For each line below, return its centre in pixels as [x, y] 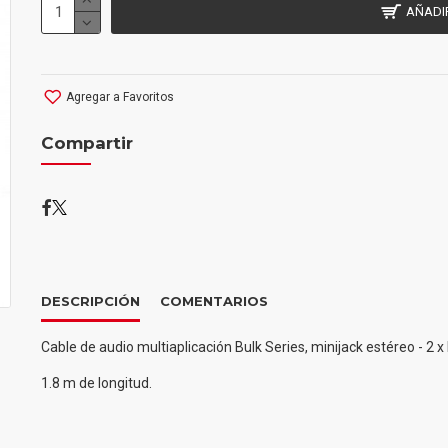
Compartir [86, 143]
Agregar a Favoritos [119, 96]
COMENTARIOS [213, 301]
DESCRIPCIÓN [90, 301]
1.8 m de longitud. [96, 383]
